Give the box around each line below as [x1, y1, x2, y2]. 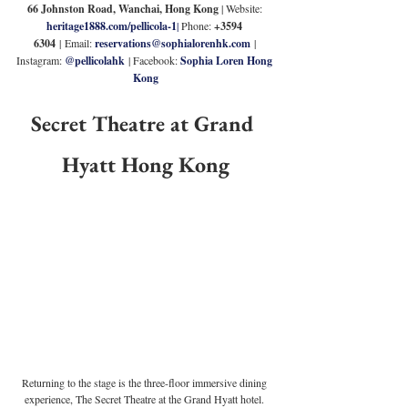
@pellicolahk [65, 53, 125, 69]
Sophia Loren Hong [180, 53, 275, 69]
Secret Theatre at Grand [31, 109, 260, 138]
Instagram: [16, 53, 65, 68]
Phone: [178, 18, 214, 34]
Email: [64, 36, 95, 51]
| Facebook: [125, 53, 180, 68]
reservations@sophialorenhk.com [94, 36, 250, 52]
